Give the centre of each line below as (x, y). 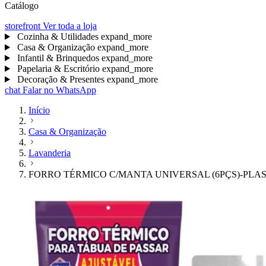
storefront (23, 26)
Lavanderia (50, 153)
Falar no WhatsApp (58, 90)
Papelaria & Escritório (58, 69)
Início (39, 110)
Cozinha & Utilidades (58, 37)
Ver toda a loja (69, 26)
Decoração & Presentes (61, 79)
